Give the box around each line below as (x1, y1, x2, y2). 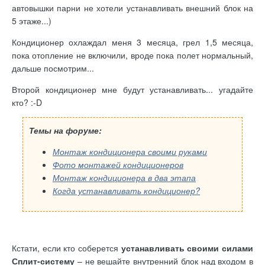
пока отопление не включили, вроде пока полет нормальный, (12, 49, 253, 61)
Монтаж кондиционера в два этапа (53, 171, 196, 183)
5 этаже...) (12, 14, 51, 27)
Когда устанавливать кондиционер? (53, 184, 200, 196)
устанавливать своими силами (121, 241, 254, 254)
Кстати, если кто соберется (12, 241, 121, 254)
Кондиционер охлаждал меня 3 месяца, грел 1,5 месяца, (12, 35, 253, 48)
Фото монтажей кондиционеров (53, 158, 183, 170)
